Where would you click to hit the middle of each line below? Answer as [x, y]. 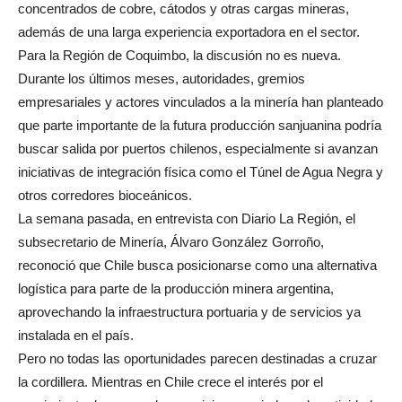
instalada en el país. [76, 336]
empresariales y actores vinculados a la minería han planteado [201, 102]
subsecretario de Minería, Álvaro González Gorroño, [171, 242]
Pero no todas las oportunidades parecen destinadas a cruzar [197, 359]
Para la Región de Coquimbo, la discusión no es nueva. [179, 56]
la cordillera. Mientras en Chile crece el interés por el [170, 382]
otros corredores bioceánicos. [105, 196]
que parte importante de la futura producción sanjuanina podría [200, 126]
